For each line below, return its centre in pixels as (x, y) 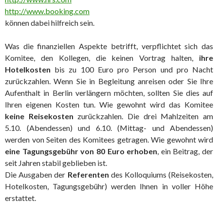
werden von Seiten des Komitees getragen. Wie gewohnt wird (109, 139)
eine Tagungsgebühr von (50, 151)
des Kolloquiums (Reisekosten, (161, 174)
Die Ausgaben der (36, 174)
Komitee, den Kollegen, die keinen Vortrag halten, (102, 58)
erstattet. (20, 198)
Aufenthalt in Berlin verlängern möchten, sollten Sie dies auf (109, 93)
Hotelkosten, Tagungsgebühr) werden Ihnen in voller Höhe (109, 186)
